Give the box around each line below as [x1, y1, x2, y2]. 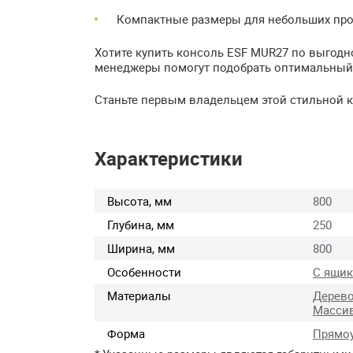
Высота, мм [107, 192, 172, 209]
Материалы [107, 287, 171, 303]
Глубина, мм [107, 216, 174, 232]
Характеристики [95, 145, 243, 171]
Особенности [107, 263, 181, 280]
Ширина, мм [107, 240, 175, 256]
